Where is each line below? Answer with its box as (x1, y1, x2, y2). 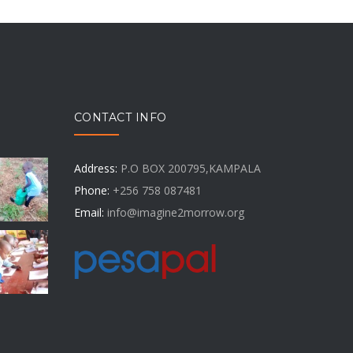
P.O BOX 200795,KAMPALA (117, 160, 261, 176)
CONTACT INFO (73, 110, 167, 124)
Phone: (73, 182, 110, 198)
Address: (73, 160, 117, 176)
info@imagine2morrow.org (106, 204, 244, 220)
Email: (73, 204, 104, 220)
